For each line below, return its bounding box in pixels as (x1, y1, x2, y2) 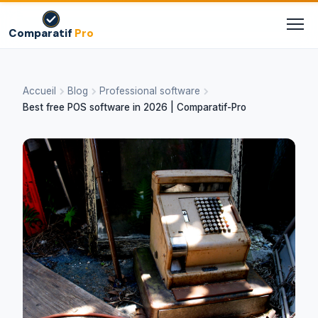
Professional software (99, 85, 200, 97)
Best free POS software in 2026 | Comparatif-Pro (23, 102, 246, 114)
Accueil (23, 85, 56, 97)
